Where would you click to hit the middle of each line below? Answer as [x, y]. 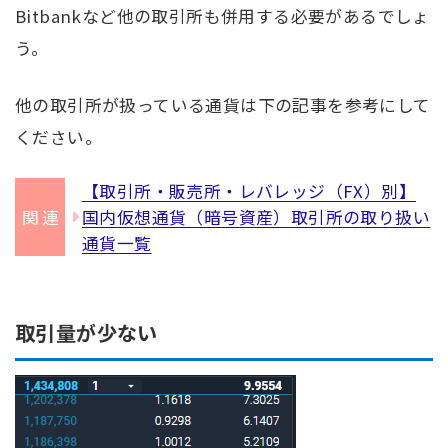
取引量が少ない [86, 333]
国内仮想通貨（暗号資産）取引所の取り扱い [256, 216]
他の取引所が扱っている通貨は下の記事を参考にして [223, 104]
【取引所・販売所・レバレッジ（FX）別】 [249, 190]
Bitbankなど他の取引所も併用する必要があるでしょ [222, 15]
